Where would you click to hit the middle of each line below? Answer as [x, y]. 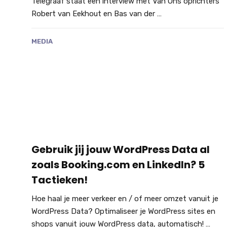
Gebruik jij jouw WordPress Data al [121, 149]
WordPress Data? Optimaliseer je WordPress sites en [123, 211]
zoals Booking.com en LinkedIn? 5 [118, 164]
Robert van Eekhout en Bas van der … [97, 14]
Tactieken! [60, 180]
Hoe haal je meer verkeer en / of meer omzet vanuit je [125, 198]
